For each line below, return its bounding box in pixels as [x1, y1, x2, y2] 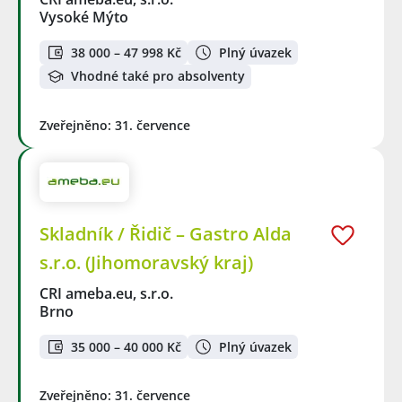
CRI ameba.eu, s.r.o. [39, 284, 175, 304]
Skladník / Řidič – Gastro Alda [39, 222, 292, 247]
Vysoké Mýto [39, 7, 128, 28]
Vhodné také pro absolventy [71, 67, 245, 85]
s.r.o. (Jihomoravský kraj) [39, 250, 253, 275]
